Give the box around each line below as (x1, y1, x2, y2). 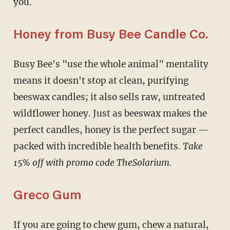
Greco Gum (13, 189, 82, 203)
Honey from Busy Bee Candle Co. (13, 29, 208, 42)
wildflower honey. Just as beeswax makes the (13, 107, 207, 119)
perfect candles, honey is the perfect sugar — (13, 124, 208, 136)
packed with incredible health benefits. (13, 140, 183, 152)
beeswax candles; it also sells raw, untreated (13, 91, 205, 103)
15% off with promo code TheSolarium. (13, 157, 171, 168)
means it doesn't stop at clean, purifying (13, 74, 188, 86)
